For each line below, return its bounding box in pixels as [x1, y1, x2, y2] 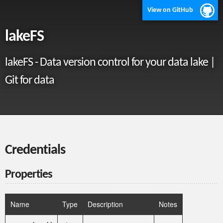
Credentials [5, 143, 65, 157]
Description [88, 199, 123, 209]
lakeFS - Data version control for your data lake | [5, 57, 215, 69]
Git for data [5, 75, 54, 87]
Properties [5, 169, 52, 181]
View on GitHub [147, 6, 193, 14]
